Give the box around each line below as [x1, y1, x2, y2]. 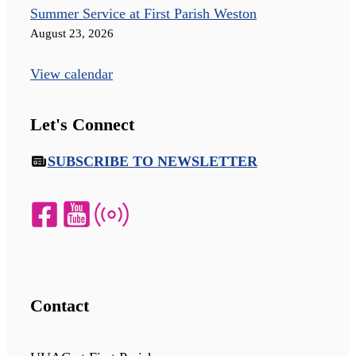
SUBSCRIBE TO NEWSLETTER [47, 153, 257, 170]
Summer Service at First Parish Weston [30, 5, 257, 21]
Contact [30, 295, 89, 315]
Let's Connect [30, 114, 134, 135]
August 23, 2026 [30, 26, 114, 40]
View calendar [30, 65, 113, 82]
